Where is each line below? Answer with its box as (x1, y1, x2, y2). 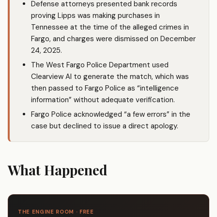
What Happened (8, 161, 108, 179)
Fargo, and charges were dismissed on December (31, 34, 196, 44)
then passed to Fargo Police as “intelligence (31, 83, 179, 93)
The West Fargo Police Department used (31, 60, 169, 70)
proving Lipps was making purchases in (31, 11, 160, 21)
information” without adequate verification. (31, 95, 175, 105)
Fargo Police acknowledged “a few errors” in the (31, 109, 190, 120)
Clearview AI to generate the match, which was (31, 72, 189, 82)
